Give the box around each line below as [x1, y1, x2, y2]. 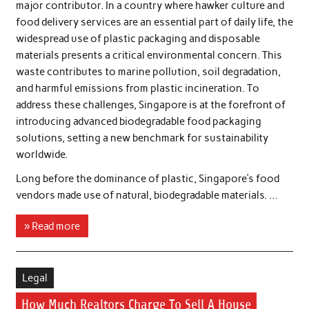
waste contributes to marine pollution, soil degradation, [15, 65, 281, 78]
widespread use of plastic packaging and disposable [15, 32, 260, 45]
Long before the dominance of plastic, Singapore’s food [15, 172, 279, 186]
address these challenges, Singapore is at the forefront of [15, 98, 286, 111]
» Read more [23, 219, 80, 232]
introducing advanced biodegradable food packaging [15, 114, 261, 128]
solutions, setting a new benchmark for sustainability [15, 131, 268, 144]
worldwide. [15, 148, 68, 161]
